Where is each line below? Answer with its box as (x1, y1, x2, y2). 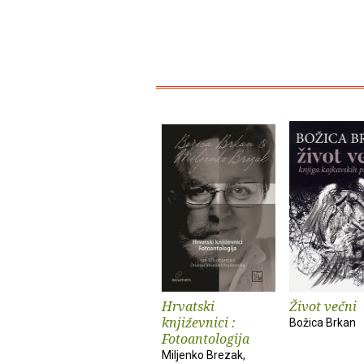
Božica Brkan (289, 316, 356, 329)
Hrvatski (162, 297, 214, 315)
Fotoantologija (162, 330, 249, 348)
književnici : (162, 314, 236, 331)
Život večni (289, 297, 357, 315)
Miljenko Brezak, (162, 349, 245, 362)
